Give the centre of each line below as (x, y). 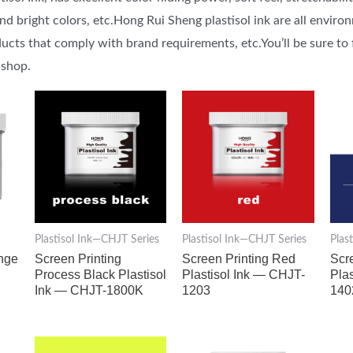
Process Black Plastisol (100, 275)
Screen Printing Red (239, 259)
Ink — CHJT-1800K (89, 291)
